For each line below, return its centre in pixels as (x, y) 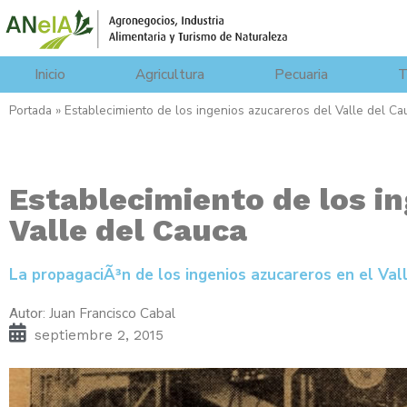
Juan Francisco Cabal (112, 313)
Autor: (29, 313)
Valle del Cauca (128, 229)
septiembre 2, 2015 (99, 335)
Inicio (50, 74)
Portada (30, 110)
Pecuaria (302, 74)
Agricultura (170, 74)
